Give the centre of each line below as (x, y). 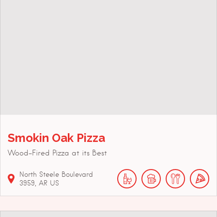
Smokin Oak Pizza (56, 138)
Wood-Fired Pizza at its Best (57, 153)
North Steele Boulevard (56, 174)
